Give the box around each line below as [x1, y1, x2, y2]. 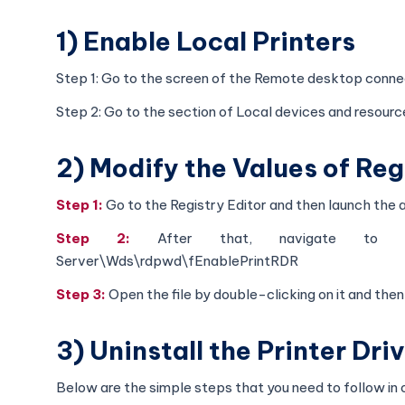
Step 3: [56, 285, 108, 303]
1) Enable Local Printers [56, 24, 355, 57]
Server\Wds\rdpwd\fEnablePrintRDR [56, 251, 298, 269]
